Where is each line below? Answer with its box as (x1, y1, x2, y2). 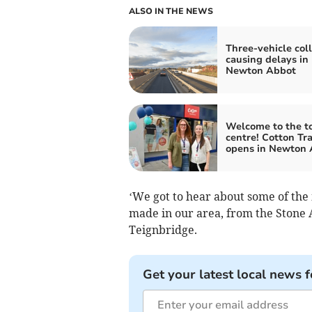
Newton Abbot (225, 63, 296, 77)
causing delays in (225, 52, 309, 66)
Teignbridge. (128, 222, 197, 237)
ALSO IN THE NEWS (128, 5, 213, 17)
